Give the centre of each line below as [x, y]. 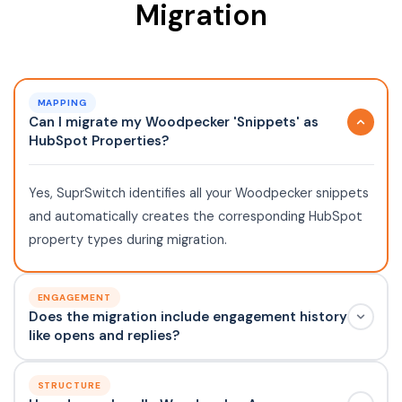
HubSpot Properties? [98, 141]
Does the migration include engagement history [188, 317]
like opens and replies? [104, 336]
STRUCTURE [69, 386]
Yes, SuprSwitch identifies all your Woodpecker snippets [198, 193]
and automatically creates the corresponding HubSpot [195, 217]
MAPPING [62, 103]
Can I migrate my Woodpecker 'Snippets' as [173, 122]
